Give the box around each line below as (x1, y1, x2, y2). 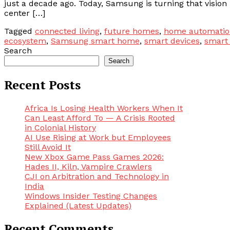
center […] (4, 8, 45, 18)
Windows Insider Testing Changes (25, 190, 157, 201)
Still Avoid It (25, 142, 71, 152)
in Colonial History (25, 122, 96, 132)
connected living (35, 26, 100, 36)
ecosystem (4, 35, 46, 46)
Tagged (4, 26, 35, 36)
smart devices (144, 35, 200, 46)
